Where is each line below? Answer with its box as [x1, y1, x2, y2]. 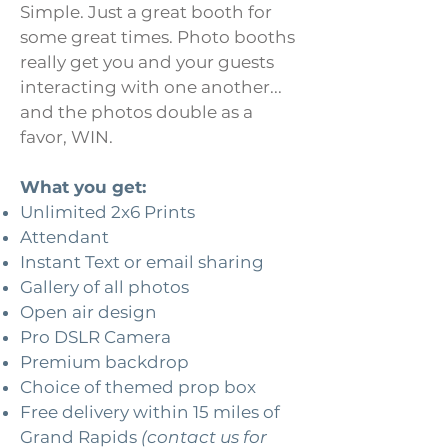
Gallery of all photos [20, 277, 193, 297]
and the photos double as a [20, 102, 253, 122]
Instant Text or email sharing [20, 252, 264, 272]
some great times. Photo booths [20, 27, 295, 47]
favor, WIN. [20, 127, 113, 147]
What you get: [20, 177, 151, 197]
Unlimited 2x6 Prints [20, 202, 195, 222]
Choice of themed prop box [20, 377, 256, 397]
